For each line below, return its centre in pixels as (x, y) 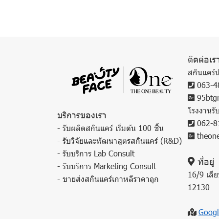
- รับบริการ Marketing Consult (107, 166)
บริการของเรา (82, 115)
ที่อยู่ (204, 161)
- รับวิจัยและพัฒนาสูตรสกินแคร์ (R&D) (120, 141)
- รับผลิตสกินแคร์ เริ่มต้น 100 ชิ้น (110, 128)
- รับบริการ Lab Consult (96, 153)
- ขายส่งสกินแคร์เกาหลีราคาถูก (108, 179)
